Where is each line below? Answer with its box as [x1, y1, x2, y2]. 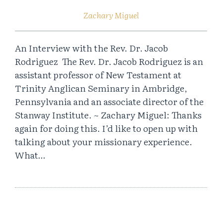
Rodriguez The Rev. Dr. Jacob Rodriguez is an [15, 54, 203, 68]
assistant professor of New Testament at [15, 67, 181, 81]
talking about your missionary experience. [15, 134, 192, 148]
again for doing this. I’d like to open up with [15, 121, 198, 135]
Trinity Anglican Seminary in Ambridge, [15, 81, 187, 95]
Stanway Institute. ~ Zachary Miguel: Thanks [15, 108, 202, 121]
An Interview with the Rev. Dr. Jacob [15, 41, 168, 55]
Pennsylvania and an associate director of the [15, 94, 204, 108]
